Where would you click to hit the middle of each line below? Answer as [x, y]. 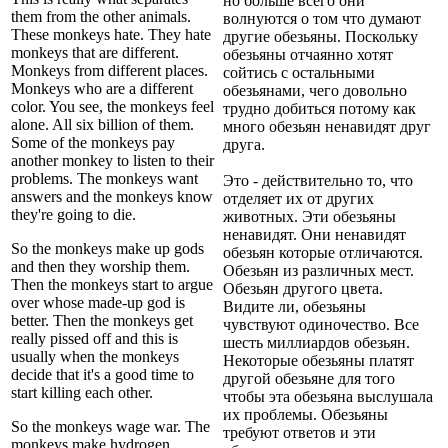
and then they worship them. [100, 266]
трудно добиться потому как [319, 108]
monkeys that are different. [95, 52]
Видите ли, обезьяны [294, 306]
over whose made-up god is [98, 302]
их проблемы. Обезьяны [305, 414]
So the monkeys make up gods [107, 248]
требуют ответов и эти [299, 432]
